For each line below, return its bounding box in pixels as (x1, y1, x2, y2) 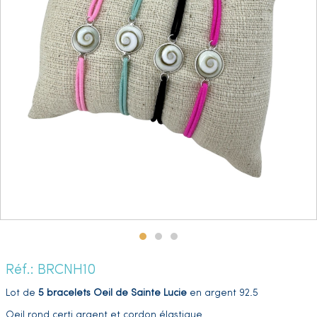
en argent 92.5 (187, 287, 258, 299)
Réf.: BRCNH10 (6, 263, 96, 277)
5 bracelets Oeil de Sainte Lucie (38, 287, 187, 299)
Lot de (6, 287, 38, 299)
